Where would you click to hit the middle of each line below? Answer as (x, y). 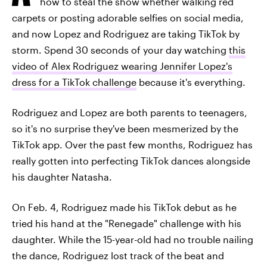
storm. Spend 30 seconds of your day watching (120, 50)
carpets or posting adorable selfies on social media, (128, 18)
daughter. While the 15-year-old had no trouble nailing (133, 239)
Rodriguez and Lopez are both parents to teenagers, (130, 112)
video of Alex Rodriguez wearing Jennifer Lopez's (122, 66)
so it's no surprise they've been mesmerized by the (125, 128)
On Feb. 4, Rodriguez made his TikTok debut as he (124, 207)
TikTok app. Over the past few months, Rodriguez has (132, 145)
